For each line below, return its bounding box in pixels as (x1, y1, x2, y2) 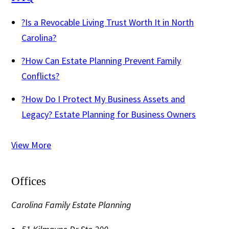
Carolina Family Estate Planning (11, 198, 132, 211)
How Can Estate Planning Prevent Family (25, 54, 181, 66)
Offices (11, 174, 47, 188)
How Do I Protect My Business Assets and (25, 93, 186, 105)
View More (11, 139, 52, 151)
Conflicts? (21, 70, 60, 82)
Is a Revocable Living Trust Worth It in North (25, 16, 194, 28)
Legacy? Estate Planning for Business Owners (21, 108, 196, 120)
